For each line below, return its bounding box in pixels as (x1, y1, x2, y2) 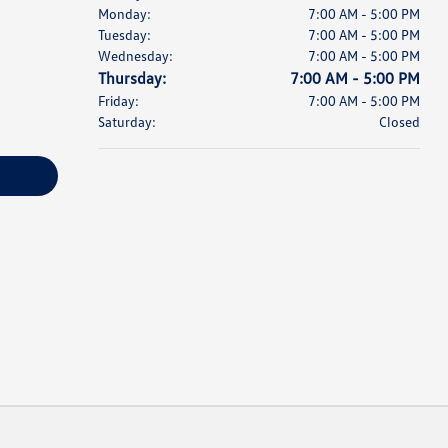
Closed (378, 113, 420, 130)
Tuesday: (97, 26, 151, 43)
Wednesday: (97, 47, 173, 64)
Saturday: (97, 113, 156, 130)
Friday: (97, 92, 139, 109)
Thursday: (97, 68, 166, 88)
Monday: (97, 5, 151, 22)
